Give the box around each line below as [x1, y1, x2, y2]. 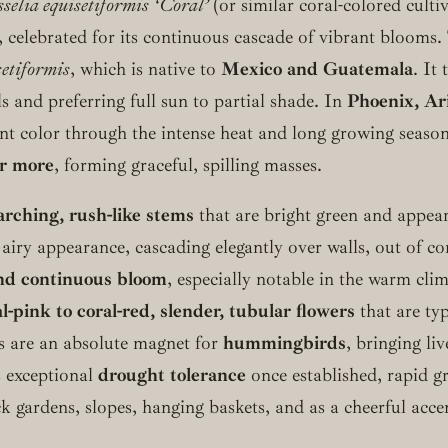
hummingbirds [223, 331, 346, 356]
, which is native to [70, 56, 221, 81]
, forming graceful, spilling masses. [54, 152, 322, 177]
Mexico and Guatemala [221, 56, 413, 81]
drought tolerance [98, 363, 246, 388]
